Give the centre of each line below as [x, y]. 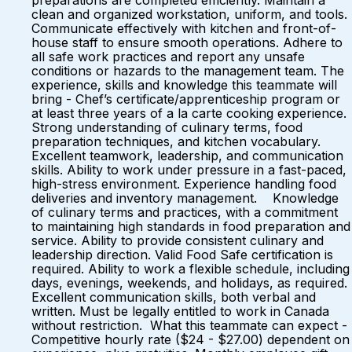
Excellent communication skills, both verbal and [174, 297]
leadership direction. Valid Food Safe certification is [182, 255]
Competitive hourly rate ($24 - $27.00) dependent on [191, 339]
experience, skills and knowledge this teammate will [184, 85]
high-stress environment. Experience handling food [184, 184]
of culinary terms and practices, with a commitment [185, 212]
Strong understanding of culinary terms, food [167, 127]
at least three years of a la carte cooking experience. [189, 113]
